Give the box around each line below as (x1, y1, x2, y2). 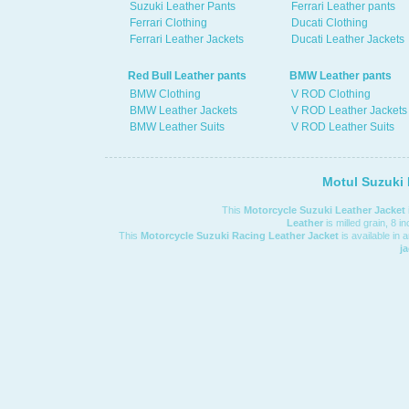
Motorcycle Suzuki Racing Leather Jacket (141, 230, 339, 241)
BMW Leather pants (289, 69, 392, 82)
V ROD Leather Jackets (291, 104, 407, 117)
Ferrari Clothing (130, 16, 207, 29)
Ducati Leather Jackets (291, 33, 404, 46)
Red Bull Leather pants (128, 69, 246, 82)
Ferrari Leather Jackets (130, 33, 244, 46)
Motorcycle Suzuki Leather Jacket (244, 204, 405, 215)
